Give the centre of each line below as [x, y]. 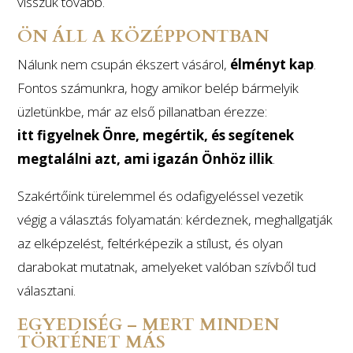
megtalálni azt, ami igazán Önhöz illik [145, 159]
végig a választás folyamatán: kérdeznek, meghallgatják [175, 219]
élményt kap [272, 64]
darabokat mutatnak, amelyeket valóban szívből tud [167, 267]
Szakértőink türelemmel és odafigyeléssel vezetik [161, 196]
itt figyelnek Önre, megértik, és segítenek [156, 135]
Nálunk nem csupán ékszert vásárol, [124, 64]
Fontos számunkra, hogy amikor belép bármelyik [158, 88]
